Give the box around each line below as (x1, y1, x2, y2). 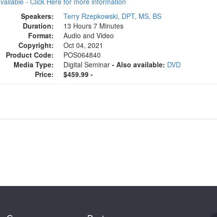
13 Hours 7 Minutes (63, 21, 124, 31)
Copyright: (18, 40, 54, 50)
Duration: (23, 21, 54, 31)
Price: (35, 69, 54, 79)
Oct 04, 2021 (63, 40, 106, 50)
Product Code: (6, 50, 54, 60)
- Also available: (112, 60, 166, 69)
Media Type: (14, 60, 54, 69)
